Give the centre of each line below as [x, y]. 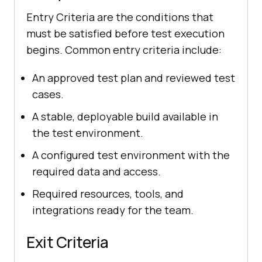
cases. [48, 94]
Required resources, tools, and [108, 194]
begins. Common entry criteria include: [124, 50]
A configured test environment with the [131, 155]
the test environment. [88, 133]
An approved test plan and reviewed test [134, 78]
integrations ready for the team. [113, 210]
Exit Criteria [68, 242]
